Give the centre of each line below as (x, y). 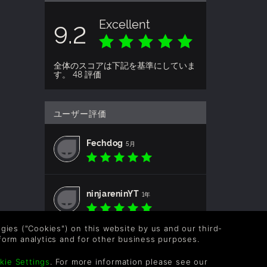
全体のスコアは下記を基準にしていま (124, 65)
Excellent (124, 24)
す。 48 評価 (77, 74)
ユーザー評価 (80, 113)
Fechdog (105, 142)
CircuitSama (113, 244)
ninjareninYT (113, 193)
